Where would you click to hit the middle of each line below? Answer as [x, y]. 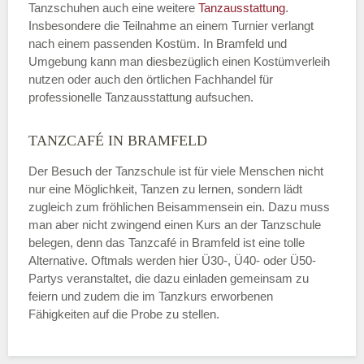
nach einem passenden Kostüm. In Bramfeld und [158, 43]
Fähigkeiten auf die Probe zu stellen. [124, 314]
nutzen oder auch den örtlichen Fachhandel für [151, 79]
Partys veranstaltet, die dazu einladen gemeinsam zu [169, 278]
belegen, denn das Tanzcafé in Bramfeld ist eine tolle [167, 242]
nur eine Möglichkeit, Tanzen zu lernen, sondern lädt [165, 188]
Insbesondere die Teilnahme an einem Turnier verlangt [171, 25]
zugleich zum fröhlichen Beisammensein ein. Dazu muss [179, 206]
